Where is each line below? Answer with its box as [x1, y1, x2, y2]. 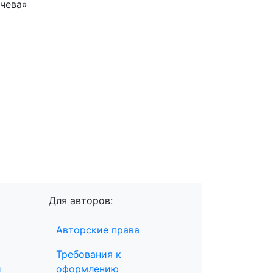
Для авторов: [49, 194, 113, 207]
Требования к [56, 248, 121, 261]
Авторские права [56, 224, 140, 236]
